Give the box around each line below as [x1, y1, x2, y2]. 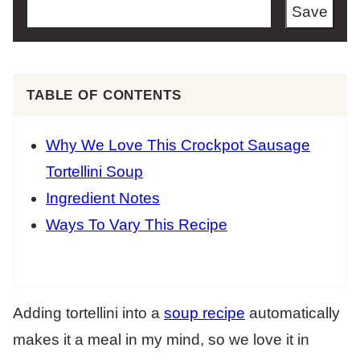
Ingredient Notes [46, 190, 160, 207]
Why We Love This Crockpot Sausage [46, 137, 310, 153]
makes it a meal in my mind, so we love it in [13, 331, 309, 348]
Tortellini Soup [46, 163, 143, 180]
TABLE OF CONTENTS [27, 88, 182, 103]
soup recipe [164, 305, 245, 321]
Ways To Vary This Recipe [46, 216, 227, 233]
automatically [245, 305, 340, 321]
